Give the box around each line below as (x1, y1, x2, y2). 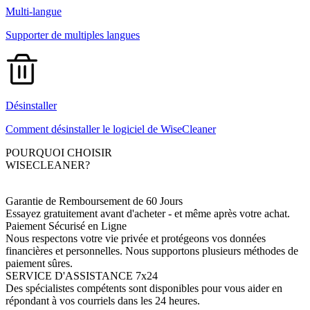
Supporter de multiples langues (6, 28, 140, 41)
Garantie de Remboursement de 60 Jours (6, 194, 183, 207)
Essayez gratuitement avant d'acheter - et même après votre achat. (6, 207, 290, 219)
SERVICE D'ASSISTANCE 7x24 (6, 269, 158, 282)
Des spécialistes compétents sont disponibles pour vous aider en (6, 282, 282, 294)
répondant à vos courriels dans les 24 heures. (6, 294, 200, 307)
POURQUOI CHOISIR (6, 146, 112, 158)
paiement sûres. (6, 257, 73, 269)
